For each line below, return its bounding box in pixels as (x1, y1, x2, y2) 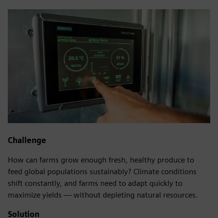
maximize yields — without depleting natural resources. (8, 190, 198, 200)
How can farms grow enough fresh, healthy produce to (8, 155, 194, 164)
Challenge (8, 135, 46, 145)
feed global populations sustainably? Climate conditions (8, 166, 197, 176)
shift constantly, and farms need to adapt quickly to (8, 178, 182, 188)
